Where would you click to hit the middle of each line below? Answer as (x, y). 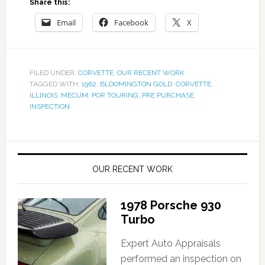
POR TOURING (115, 96)
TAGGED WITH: (55, 84)
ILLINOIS (43, 96)
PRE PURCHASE (168, 96)
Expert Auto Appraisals (170, 244)
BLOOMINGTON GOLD (136, 84)
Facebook (131, 23)
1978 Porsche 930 (171, 206)
